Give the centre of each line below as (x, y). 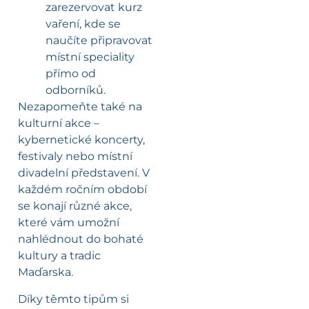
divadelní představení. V (84, 173)
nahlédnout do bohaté (81, 239)
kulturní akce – (59, 123)
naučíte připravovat (99, 41)
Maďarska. (46, 272)
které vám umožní (69, 223)
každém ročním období (82, 190)
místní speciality (90, 57)
